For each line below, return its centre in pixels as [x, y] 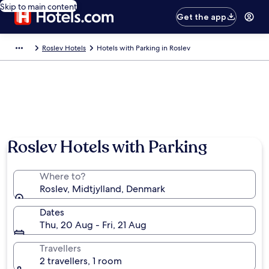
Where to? [62, 176]
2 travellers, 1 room [81, 261]
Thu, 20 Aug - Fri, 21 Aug [93, 225]
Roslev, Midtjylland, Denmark [102, 189]
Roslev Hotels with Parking [107, 147]
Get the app [202, 17]
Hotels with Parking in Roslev [144, 48]
